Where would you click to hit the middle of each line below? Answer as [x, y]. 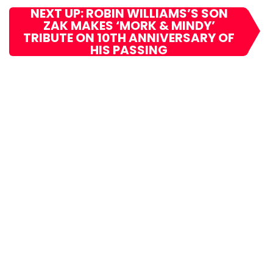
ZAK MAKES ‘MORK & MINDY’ [129, 26]
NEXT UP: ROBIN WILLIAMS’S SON [129, 14]
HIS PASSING [129, 50]
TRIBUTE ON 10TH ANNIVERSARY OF [129, 38]
